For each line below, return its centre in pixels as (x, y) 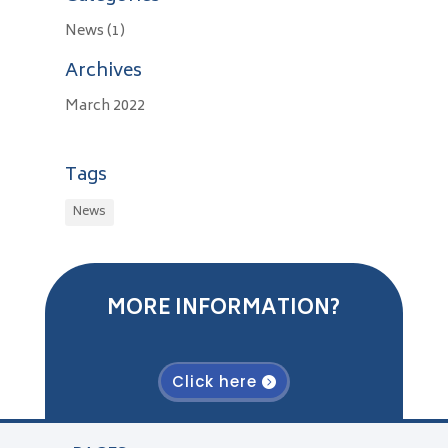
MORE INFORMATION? (224, 310)
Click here (214, 381)
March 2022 (104, 107)
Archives (103, 72)
